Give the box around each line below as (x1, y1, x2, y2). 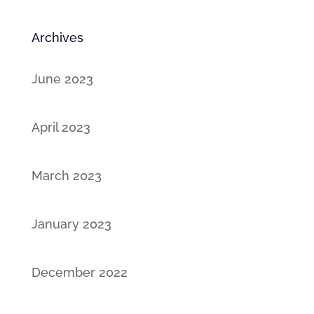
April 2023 (31, 120, 90, 135)
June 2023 (31, 71, 93, 86)
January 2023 (31, 217, 111, 231)
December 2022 (31, 265, 128, 280)
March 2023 (31, 168, 102, 183)
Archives (31, 30, 83, 45)
